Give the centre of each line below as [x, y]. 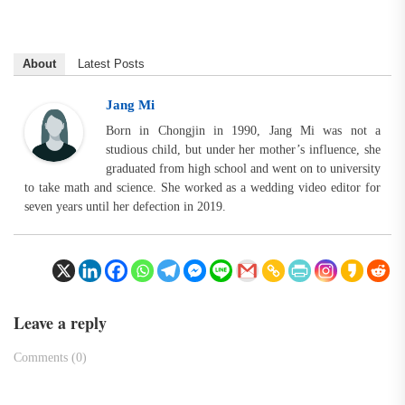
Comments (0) [50, 357]
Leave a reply [60, 322]
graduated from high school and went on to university [243, 168]
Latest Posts [111, 63]
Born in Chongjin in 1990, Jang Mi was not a [243, 130]
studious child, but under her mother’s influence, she [243, 149]
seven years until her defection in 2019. [125, 206]
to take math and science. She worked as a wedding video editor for [202, 187]
